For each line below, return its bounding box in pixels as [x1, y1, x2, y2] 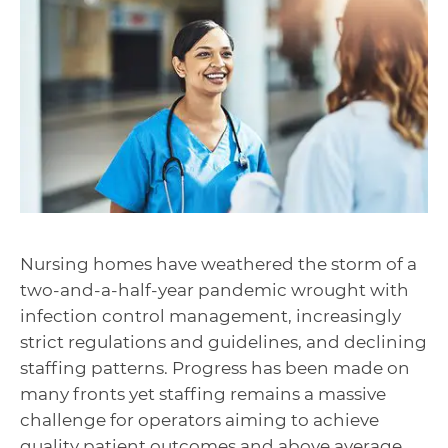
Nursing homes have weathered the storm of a [20, 253, 417, 274]
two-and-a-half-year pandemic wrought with [20, 279, 409, 300]
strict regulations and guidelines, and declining [20, 331, 427, 352]
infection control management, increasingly [20, 305, 401, 326]
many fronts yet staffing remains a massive [20, 383, 386, 404]
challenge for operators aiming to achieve [20, 409, 379, 430]
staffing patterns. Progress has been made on [20, 357, 410, 378]
